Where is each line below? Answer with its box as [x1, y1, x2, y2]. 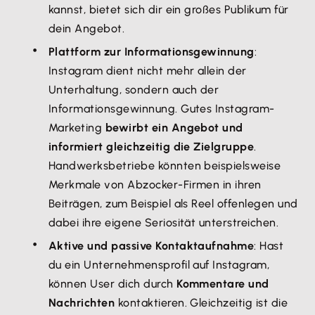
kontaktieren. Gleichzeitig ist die [115, 296, 288, 309]
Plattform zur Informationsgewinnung [49, 45, 255, 58]
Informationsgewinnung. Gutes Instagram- [49, 102, 275, 115]
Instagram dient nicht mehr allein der [49, 64, 247, 77]
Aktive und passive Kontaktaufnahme [49, 239, 255, 252]
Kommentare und [176, 277, 269, 290]
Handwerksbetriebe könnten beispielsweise [49, 159, 281, 172]
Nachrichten [49, 296, 115, 309]
